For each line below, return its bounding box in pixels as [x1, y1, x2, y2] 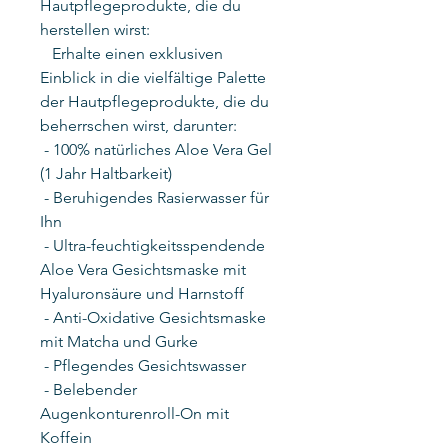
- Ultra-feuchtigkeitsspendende [40, 235, 265, 255]
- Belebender [40, 379, 137, 399]
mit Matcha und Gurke [40, 331, 198, 351]
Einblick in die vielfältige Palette [40, 67, 266, 87]
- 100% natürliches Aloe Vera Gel [40, 139, 272, 159]
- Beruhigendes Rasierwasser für [40, 187, 269, 207]
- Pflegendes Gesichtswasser [40, 355, 246, 375]
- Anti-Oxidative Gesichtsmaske [40, 307, 266, 327]
